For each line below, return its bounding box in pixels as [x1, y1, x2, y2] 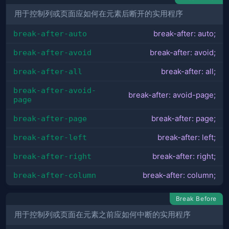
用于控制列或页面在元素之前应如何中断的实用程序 [14, 210, 191, 219]
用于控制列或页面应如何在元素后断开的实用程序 [14, 9, 183, 19]
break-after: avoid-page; [128, 90, 216, 100]
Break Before [175, 194, 217, 202]
